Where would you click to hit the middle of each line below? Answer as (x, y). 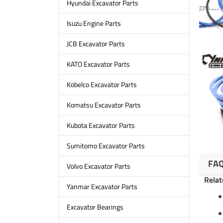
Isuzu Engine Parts (94, 23)
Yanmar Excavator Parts (102, 187)
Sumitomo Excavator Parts (106, 146)
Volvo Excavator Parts (98, 166)
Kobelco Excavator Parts (102, 85)
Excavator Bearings (95, 207)
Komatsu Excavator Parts (104, 105)
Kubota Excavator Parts (101, 125)
